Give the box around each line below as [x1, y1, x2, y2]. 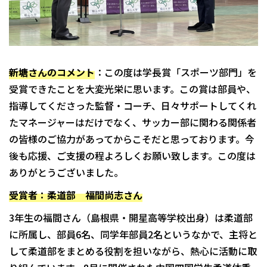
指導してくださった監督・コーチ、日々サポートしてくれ [9, 98, 256, 113]
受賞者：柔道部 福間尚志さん [9, 187, 142, 202]
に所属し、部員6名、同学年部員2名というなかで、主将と [9, 226, 257, 241]
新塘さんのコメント [9, 64, 95, 79]
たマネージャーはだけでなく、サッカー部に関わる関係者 [9, 114, 256, 129]
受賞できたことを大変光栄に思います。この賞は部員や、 [9, 81, 256, 96]
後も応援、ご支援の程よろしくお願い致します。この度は [9, 148, 256, 163]
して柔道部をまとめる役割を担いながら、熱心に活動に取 [9, 243, 257, 258]
